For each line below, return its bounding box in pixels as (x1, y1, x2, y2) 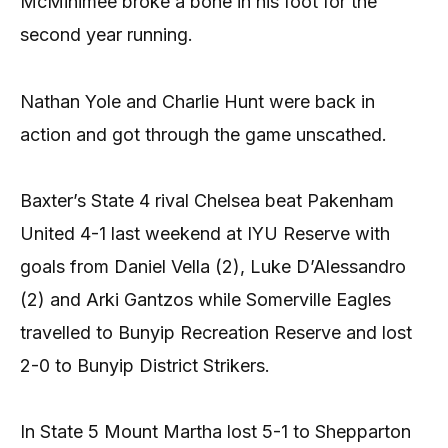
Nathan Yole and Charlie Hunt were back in (20, 90, 375, 112)
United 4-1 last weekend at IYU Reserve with (20, 223, 390, 245)
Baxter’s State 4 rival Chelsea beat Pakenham (20, 190, 394, 212)
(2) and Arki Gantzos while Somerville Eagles (20, 289, 391, 311)
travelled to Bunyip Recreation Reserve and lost (20, 322, 412, 344)
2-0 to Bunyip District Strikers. (20, 355, 270, 377)
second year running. (20, 24, 193, 46)
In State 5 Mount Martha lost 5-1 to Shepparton (20, 421, 411, 443)
